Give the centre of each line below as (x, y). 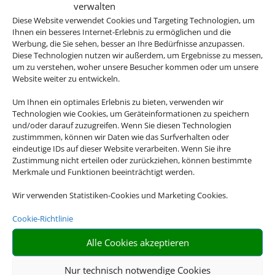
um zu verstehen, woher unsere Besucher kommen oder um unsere (135, 66)
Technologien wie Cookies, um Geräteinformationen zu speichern (131, 113)
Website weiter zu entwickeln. (66, 78)
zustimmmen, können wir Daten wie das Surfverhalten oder (121, 136)
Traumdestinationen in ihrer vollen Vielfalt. (137, 111)
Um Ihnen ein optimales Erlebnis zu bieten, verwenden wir (118, 101)
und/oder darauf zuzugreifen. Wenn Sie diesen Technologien (122, 125)
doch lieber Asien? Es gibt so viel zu (137, 65)
